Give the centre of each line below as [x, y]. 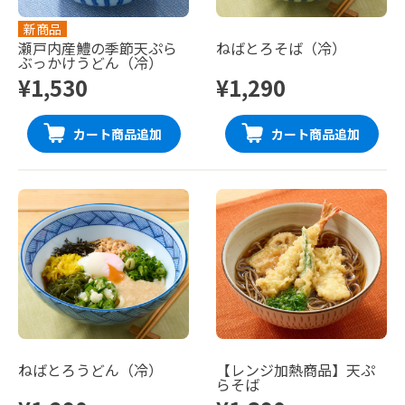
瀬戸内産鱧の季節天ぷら [98, 47]
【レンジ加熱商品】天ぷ [296, 369]
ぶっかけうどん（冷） [90, 62]
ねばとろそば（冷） [281, 47]
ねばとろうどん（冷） [90, 369]
